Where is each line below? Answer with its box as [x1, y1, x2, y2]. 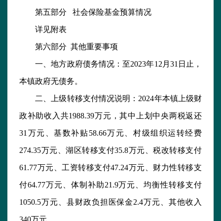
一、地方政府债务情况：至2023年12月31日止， [19, 60, 202, 69]
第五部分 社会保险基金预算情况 [19, 8, 151, 17]
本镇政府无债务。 [19, 77, 82, 86]
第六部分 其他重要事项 [19, 42, 118, 51]
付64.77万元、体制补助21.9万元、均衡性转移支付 [19, 181, 202, 189]
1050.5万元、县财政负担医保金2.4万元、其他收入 [19, 198, 202, 207]
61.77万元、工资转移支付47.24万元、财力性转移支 [19, 163, 202, 172]
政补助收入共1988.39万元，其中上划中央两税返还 [19, 111, 202, 120]
